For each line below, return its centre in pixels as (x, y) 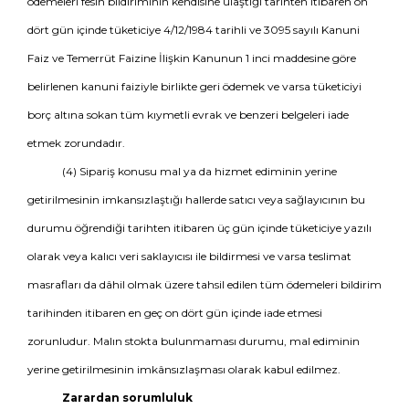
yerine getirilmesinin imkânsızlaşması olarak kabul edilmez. (184, 369)
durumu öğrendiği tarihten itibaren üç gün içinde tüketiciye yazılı (199, 228)
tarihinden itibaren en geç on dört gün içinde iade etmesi (175, 313)
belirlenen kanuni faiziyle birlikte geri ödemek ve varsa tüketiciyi (194, 86)
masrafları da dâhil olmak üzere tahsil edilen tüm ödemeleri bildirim (204, 284)
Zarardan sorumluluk (127, 398)
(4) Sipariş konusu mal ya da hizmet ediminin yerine (199, 171)
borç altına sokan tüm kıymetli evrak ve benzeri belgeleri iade (188, 115)
